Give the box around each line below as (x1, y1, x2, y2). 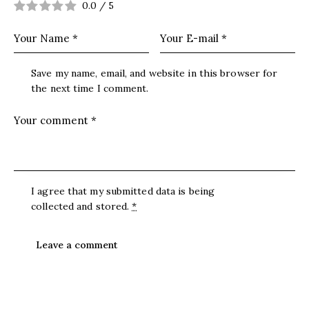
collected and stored (31, 199, 128, 212)
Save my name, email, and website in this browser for (31, 67, 278, 80)
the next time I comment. (31, 82, 149, 95)
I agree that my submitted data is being (31, 184, 215, 197)
